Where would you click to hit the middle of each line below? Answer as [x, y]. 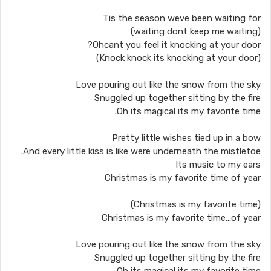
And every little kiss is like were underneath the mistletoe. [142, 151]
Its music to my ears [218, 165]
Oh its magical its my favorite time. [189, 111]
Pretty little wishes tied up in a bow [186, 138]
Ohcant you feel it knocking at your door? [177, 45]
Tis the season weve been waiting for [182, 18]
